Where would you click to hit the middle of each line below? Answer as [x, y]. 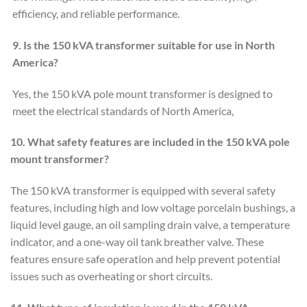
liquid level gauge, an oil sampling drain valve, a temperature [150, 225]
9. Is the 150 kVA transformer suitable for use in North [144, 45]
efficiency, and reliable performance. [96, 13]
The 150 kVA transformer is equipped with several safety [143, 191]
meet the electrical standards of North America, [123, 110]
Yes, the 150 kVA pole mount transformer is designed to [143, 93]
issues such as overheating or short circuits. [111, 276]
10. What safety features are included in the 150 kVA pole [150, 142]
